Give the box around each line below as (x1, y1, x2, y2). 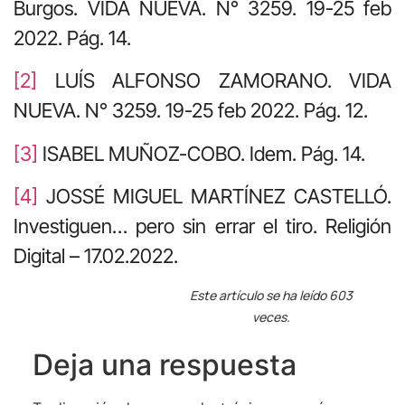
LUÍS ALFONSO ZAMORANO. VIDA (37, 69, 391, 93)
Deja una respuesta (32, 347, 297, 383)
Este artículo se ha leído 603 (189, 287, 353, 305)
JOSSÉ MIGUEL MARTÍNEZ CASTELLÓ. (38, 184, 391, 209)
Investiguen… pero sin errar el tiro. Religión (14, 214, 391, 239)
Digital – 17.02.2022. (14, 244, 178, 268)
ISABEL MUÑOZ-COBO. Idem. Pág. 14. (38, 141, 365, 165)
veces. (251, 308, 290, 326)
